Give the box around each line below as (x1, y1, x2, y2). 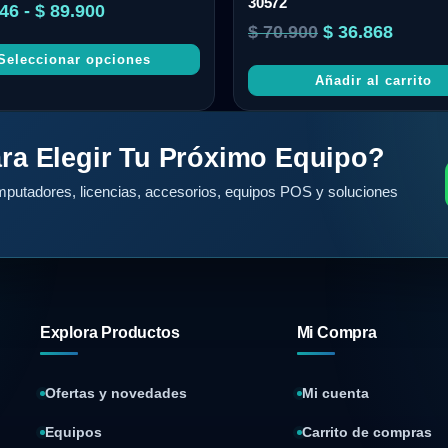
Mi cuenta (301, 385, 369, 401)
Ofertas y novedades (44, 385, 187, 401)
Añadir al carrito (315, 72, 433, 88)
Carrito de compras (301, 424, 432, 440)
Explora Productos (39, 323, 180, 341)
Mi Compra (296, 323, 377, 341)
